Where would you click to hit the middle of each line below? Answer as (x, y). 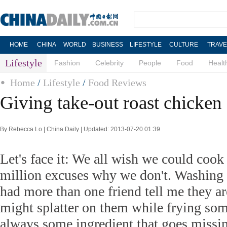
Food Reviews (117, 83)
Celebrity (109, 63)
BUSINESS (107, 45)
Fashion (67, 63)
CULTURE (183, 45)
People (150, 63)
